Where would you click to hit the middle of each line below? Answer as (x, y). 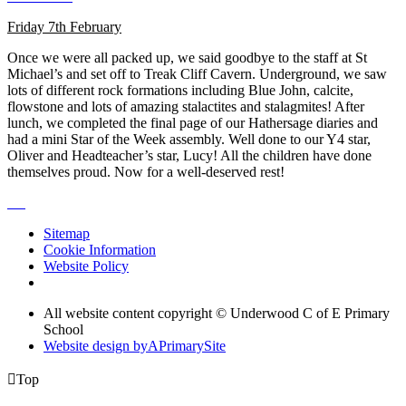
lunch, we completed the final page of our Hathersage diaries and (193, 123)
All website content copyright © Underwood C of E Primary (217, 314)
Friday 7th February (64, 27)
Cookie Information (100, 250)
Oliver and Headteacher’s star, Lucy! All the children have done (189, 156)
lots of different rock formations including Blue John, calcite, (180, 91)
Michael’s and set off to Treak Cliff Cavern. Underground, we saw (197, 74)
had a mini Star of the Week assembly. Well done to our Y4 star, (189, 140)
